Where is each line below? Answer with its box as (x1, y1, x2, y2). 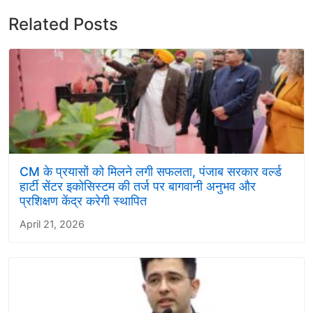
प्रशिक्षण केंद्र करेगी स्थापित (20, 194, 147, 208)
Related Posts (8, 14, 118, 34)
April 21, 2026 (20, 218, 85, 230)
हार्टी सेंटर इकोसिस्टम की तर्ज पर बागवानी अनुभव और (20, 179, 256, 194)
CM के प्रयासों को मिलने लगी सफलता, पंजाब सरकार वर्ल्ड (20, 164, 282, 179)
